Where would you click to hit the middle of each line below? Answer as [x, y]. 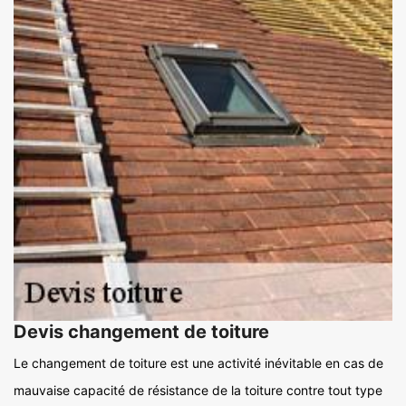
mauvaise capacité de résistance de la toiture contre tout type [198, 391]
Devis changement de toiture [141, 332]
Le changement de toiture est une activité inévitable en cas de [198, 363]
